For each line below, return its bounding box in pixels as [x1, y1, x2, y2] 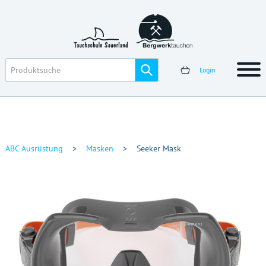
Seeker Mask [136, 143, 181, 154]
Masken [85, 143, 113, 154]
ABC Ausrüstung [5, 143, 63, 154]
